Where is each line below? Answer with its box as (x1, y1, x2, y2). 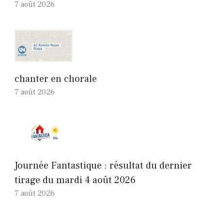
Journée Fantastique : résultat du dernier (15, 159, 192, 172)
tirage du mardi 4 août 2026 (15, 173, 136, 186)
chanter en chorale (15, 72, 97, 85)
